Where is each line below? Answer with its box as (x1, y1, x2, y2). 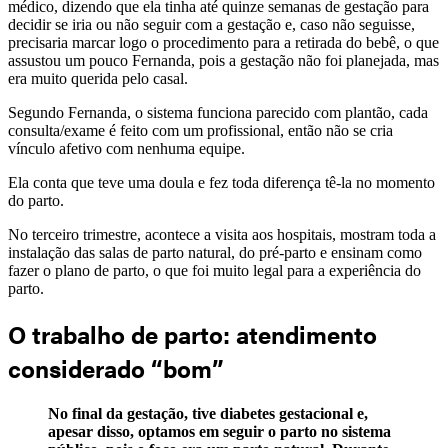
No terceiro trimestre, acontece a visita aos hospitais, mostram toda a (8, 225, 436, 243)
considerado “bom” (8, 351, 224, 386)
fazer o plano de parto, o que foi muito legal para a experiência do (8, 261, 421, 279)
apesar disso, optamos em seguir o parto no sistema (48, 423, 391, 441)
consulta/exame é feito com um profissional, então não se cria (8, 121, 393, 139)
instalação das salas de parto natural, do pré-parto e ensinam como (8, 243, 422, 261)
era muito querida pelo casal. (8, 69, 188, 87)
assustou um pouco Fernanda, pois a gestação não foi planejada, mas (8, 51, 439, 69)
